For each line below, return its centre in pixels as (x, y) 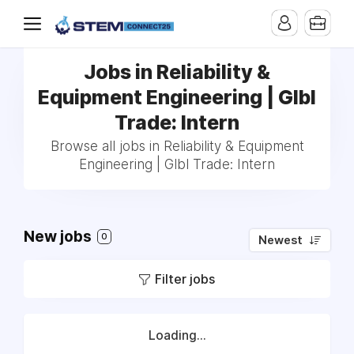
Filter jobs (185, 279)
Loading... (177, 335)
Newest (281, 240)
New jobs (59, 237)
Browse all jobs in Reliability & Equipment (177, 146)
